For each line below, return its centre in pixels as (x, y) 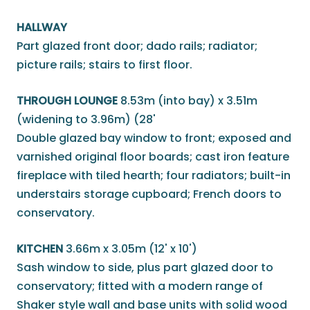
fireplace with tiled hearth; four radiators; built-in (154, 176)
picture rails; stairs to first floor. (104, 65)
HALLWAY (42, 28)
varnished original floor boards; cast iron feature (153, 157)
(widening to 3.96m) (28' (86, 120)
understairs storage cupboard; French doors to (149, 194)
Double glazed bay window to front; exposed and (154, 138)
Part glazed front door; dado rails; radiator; (137, 46)
